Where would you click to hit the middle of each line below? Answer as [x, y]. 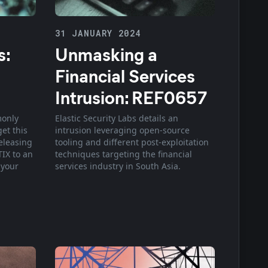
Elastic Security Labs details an [116, 118]
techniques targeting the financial [123, 154]
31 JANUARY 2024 [98, 33]
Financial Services [125, 75]
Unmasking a [106, 54]
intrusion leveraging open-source [122, 130]
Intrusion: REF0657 [131, 97]
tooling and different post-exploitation [132, 142]
